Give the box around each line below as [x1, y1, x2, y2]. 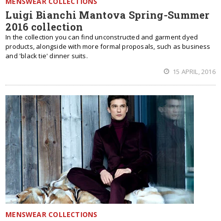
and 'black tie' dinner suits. [5, 51, 88, 60]
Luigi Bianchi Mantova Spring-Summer [5, 8, 210, 21]
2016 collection [5, 20, 83, 33]
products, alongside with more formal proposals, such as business [5, 42, 211, 51]
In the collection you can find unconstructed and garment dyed [5, 33, 198, 41]
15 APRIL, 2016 [171, 67, 216, 76]
